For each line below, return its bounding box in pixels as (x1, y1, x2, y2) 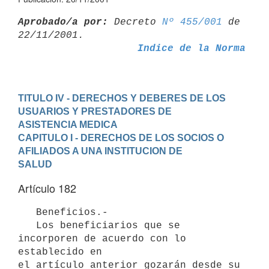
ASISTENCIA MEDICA (18, 119, 118, 130)
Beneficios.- (18, 207, 36, 218)
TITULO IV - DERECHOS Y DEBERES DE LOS (18, 92, 226, 103)
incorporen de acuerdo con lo (18, 233, 186, 244)
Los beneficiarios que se (18, 220, 36, 231)
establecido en (18, 246, 102, 258)
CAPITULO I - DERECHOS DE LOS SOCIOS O (18, 132, 224, 143)
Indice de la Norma (137, 43, 246, 54)
